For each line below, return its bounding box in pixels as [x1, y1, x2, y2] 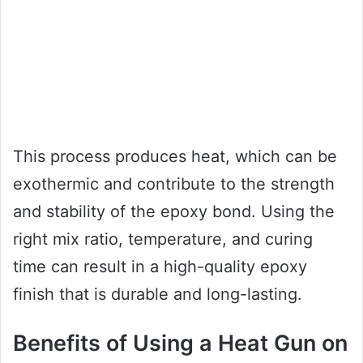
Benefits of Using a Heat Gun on [13, 330, 348, 357]
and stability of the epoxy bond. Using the [13, 202, 335, 222]
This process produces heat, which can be [13, 147, 337, 167]
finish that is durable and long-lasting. [13, 284, 302, 305]
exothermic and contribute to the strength [13, 174, 335, 194]
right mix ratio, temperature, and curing [13, 229, 313, 250]
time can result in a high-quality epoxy [13, 257, 307, 277]
